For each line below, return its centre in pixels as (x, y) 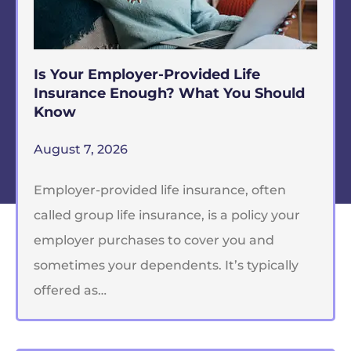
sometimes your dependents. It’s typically (166, 265)
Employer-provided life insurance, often (160, 190)
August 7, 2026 (81, 149)
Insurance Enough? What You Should (169, 92)
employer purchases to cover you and (154, 240)
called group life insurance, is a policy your (167, 215)
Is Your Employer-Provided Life (147, 74)
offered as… (70, 290)
